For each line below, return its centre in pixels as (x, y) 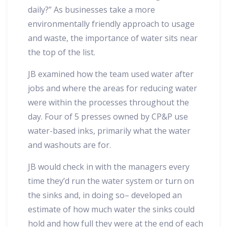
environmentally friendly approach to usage (111, 24)
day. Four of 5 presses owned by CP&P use (108, 116)
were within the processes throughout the (108, 102)
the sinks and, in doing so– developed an (105, 195)
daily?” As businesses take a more (91, 9)
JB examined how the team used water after (111, 74)
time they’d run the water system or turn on (111, 181)
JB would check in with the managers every (109, 166)
